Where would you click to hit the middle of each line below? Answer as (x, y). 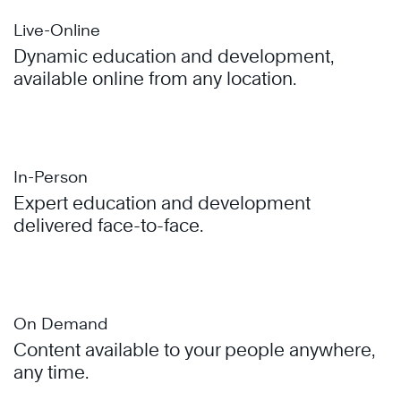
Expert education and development (162, 204)
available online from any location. (155, 79)
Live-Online (57, 30)
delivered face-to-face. (108, 226)
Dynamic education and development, (173, 57)
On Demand (61, 324)
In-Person (51, 177)
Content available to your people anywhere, (194, 350)
